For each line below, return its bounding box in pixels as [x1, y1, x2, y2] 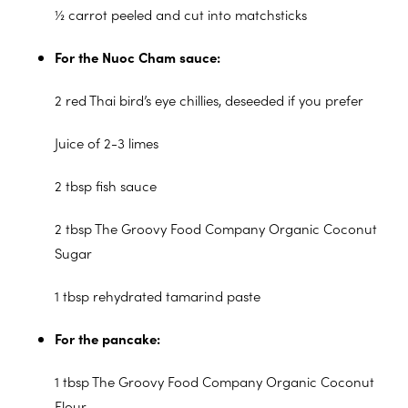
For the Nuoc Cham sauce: [55, 46, 220, 66]
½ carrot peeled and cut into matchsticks [55, 4, 307, 24]
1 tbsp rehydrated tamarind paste [55, 285, 260, 305]
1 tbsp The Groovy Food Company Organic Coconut [55, 371, 374, 391]
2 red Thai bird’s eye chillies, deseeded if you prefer [55, 89, 363, 109]
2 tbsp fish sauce [55, 175, 157, 195]
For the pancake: [55, 328, 160, 348]
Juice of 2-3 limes [55, 132, 158, 152]
